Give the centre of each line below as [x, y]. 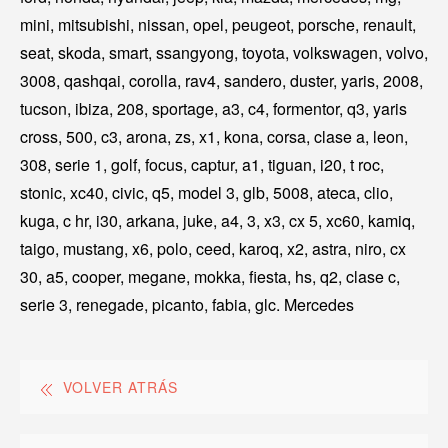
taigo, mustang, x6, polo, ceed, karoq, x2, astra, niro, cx [213, 249]
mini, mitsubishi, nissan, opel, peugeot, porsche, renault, [218, 25]
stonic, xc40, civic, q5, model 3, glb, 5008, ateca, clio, [206, 193]
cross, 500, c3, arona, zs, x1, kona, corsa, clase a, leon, [214, 137]
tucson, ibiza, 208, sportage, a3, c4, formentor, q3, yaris [213, 109]
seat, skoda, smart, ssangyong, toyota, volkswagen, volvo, [224, 53]
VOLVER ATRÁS [120, 387]
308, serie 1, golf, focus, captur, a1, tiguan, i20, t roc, [202, 165]
